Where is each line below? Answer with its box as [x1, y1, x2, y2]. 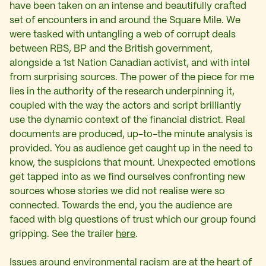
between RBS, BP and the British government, [9, 45, 213, 54]
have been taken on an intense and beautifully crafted [9, 2, 246, 11]
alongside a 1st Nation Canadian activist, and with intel [9, 59, 250, 68]
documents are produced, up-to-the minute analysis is [9, 130, 252, 140]
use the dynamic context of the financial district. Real [9, 116, 245, 125]
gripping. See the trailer [9, 230, 116, 239]
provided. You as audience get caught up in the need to [9, 144, 253, 154]
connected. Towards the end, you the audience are [9, 201, 232, 211]
